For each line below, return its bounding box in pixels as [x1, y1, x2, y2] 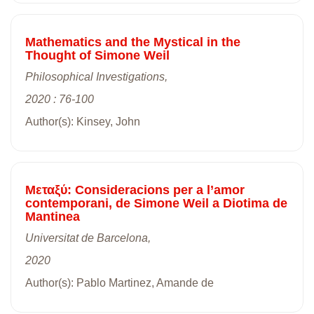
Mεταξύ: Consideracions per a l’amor [25, 182, 245, 197]
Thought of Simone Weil [25, 48, 170, 62]
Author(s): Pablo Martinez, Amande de [25, 276, 214, 289]
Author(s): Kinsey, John [25, 115, 140, 128]
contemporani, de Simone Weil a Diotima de [25, 196, 287, 210]
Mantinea [25, 209, 80, 224]
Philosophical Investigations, [25, 70, 168, 83]
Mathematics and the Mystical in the [25, 34, 240, 49]
